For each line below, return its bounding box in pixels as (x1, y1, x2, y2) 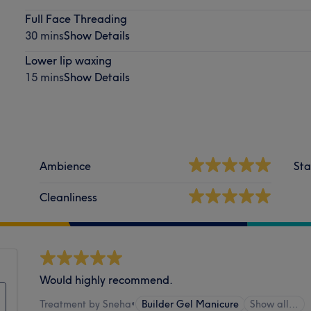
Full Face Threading (24, 11, 127, 26)
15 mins (24, 69, 64, 84)
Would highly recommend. (40, 272, 174, 287)
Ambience (40, 158, 92, 173)
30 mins (24, 28, 64, 42)
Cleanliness (40, 190, 98, 204)
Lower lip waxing (24, 53, 112, 67)
